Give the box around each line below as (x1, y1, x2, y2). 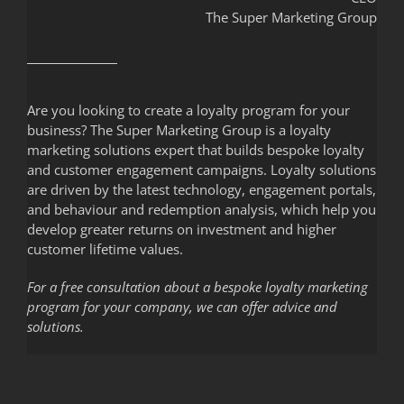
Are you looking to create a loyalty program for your (26, 100, 350, 119)
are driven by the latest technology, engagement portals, (26, 179, 376, 198)
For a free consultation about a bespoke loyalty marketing (26, 277, 368, 296)
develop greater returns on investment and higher (26, 219, 336, 238)
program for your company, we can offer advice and (26, 297, 337, 316)
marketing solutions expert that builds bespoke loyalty (26, 140, 364, 159)
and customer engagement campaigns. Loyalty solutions (26, 160, 376, 179)
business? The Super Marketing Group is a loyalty (26, 120, 331, 139)
